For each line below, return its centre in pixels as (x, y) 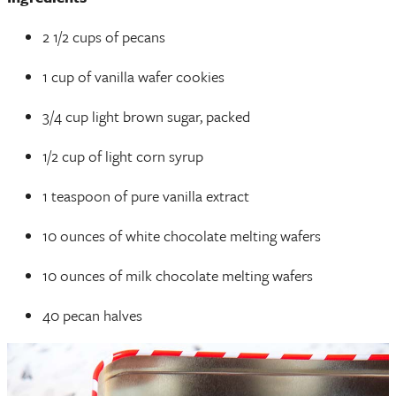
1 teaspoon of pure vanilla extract (146, 195)
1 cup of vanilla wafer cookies (133, 76)
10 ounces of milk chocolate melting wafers (178, 275)
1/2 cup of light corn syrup (123, 156)
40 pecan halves (92, 315)
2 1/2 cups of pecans (104, 36)
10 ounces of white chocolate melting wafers (182, 235)
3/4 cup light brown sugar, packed (146, 116)
